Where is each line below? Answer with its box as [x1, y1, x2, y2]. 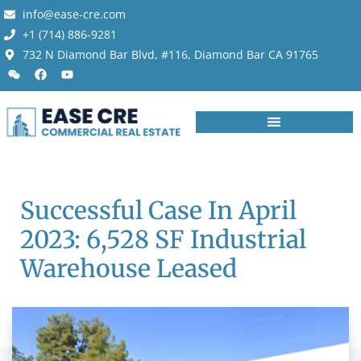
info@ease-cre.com [22, 6, 126, 22]
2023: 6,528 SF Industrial [20, 223, 306, 255]
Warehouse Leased [20, 252, 237, 284]
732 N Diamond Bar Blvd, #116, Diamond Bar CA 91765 [22, 47, 318, 62]
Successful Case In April [20, 194, 297, 226]
